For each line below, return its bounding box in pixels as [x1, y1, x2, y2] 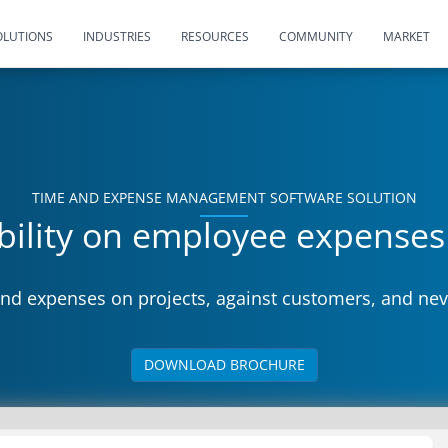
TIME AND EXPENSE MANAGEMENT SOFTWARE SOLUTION [31, 188, 417, 207]
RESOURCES [181, 28, 250, 45]
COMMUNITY [279, 28, 354, 45]
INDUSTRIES [83, 28, 152, 45]
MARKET [383, 28, 431, 45]
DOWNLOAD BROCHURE [143, 354, 305, 374]
